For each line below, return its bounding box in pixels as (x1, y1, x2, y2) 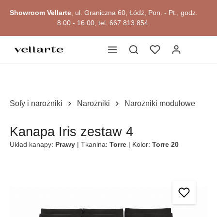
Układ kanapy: (10, 140, 55, 148)
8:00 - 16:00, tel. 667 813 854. (57, 19, 150, 27)
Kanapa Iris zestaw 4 (10, 124, 133, 139)
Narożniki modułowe (124, 99, 195, 108)
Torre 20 (152, 140, 179, 148)
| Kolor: (128, 140, 152, 148)
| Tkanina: (77, 140, 109, 148)
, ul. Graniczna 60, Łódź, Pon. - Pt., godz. (71, 9, 198, 16)
